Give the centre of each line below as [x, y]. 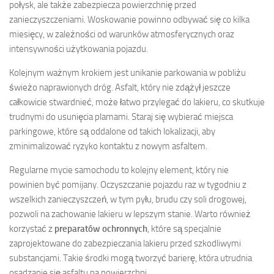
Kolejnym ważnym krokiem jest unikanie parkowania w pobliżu [128, 73]
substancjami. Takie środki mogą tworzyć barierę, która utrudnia [131, 258]
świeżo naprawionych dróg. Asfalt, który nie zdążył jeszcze [120, 88]
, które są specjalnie [184, 229]
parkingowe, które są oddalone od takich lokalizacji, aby [112, 132]
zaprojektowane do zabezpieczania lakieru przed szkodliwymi [125, 244]
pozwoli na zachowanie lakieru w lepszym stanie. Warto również [130, 214]
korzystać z [32, 229]
